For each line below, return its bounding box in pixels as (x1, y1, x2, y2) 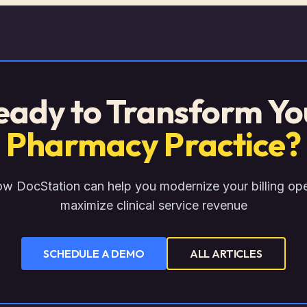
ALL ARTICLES (189, 246, 262, 260)
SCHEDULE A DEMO (43, 246, 145, 260)
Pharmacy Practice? (6, 123, 301, 164)
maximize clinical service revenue (60, 198, 247, 212)
